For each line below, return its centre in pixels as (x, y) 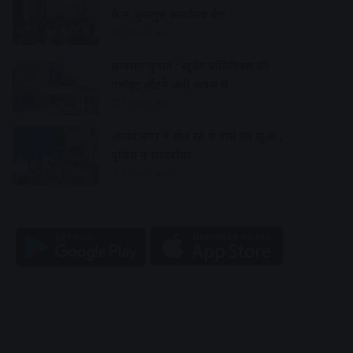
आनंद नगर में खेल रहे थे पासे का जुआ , (197, 136)
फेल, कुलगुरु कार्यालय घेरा (168, 14)
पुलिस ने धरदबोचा (151, 154)
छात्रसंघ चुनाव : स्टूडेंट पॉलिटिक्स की (190, 65)
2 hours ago (146, 32)
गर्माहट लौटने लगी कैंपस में (169, 84)
